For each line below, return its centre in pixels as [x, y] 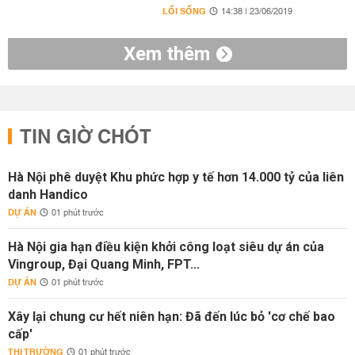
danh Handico [48, 195]
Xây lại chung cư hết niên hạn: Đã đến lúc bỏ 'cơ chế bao [172, 317]
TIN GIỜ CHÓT [86, 138]
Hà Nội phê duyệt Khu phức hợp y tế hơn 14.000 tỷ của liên [176, 177]
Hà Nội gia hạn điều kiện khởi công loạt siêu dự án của [166, 247]
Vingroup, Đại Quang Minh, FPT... [104, 264]
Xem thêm [166, 54]
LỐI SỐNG [184, 11]
